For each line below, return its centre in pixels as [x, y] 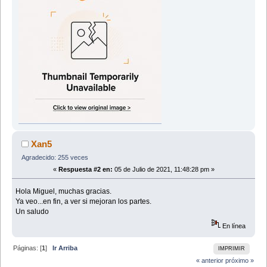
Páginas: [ [28, 248]
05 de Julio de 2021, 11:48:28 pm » [163, 169]
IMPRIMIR [231, 249]
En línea [233, 226]
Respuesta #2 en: [85, 169]
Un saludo [32, 211]
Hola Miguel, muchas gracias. [64, 191]
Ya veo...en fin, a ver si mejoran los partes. [84, 201]
